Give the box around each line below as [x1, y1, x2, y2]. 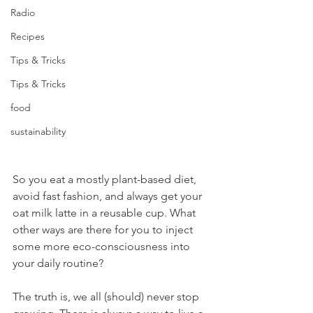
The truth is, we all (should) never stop [13, 289, 202, 303]
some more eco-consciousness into [13, 239, 193, 253]
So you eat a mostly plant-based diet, [13, 172, 199, 186]
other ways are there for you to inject [13, 222, 196, 236]
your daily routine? [13, 256, 103, 270]
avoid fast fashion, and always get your [13, 189, 205, 203]
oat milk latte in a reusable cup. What [13, 205, 198, 219]
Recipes [10, 30, 45, 43]
